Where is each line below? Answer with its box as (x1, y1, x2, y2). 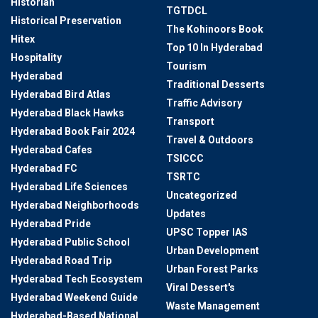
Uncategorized (166, 189, 237, 201)
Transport (166, 115, 214, 127)
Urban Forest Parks (166, 263, 258, 275)
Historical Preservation (11, 14, 121, 26)
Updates (166, 207, 206, 219)
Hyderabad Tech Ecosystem (11, 273, 143, 285)
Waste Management (166, 300, 260, 312)
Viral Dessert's (166, 281, 235, 293)
